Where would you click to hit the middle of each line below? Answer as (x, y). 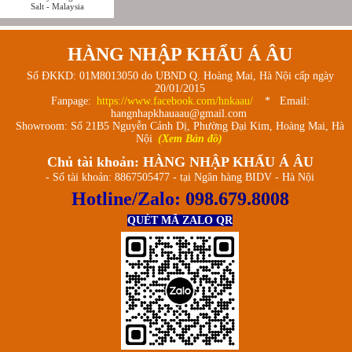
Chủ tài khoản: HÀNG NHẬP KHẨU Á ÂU (180, 161)
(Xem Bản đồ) (190, 138)
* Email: (282, 101)
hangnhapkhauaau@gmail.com (180, 113)
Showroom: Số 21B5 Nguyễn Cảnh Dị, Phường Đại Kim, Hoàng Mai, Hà (180, 126)
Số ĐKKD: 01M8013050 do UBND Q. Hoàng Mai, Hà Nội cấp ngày (180, 75)
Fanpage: (72, 101)
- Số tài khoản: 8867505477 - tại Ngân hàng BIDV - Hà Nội (180, 177)
